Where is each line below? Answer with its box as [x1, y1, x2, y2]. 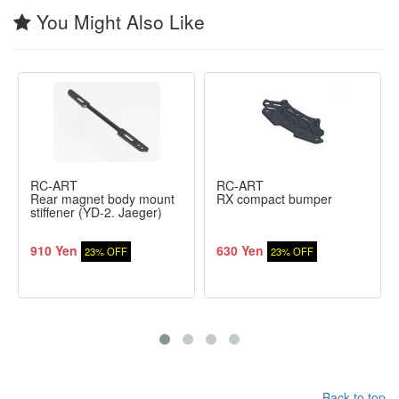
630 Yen [216, 240, 264, 259]
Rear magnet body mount [30, 189, 175, 208]
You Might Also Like [31, 7, 205, 35]
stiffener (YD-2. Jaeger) [30, 202, 162, 221]
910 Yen [30, 240, 77, 259]
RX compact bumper [216, 189, 332, 208]
